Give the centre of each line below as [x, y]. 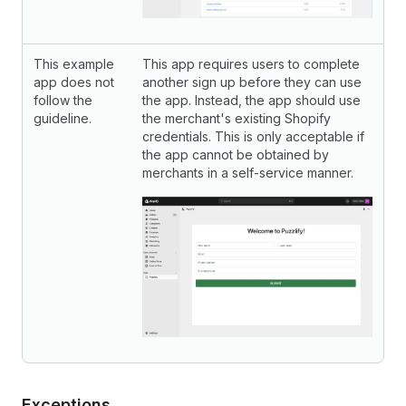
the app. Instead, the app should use [251, 100]
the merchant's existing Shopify [237, 118]
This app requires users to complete [251, 64]
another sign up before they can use [252, 82]
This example [74, 64]
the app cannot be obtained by [236, 155]
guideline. [63, 118]
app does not [74, 82]
